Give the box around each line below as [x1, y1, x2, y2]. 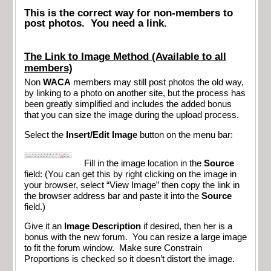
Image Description [64, 221, 141, 232]
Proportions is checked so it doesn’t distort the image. [24, 254, 235, 264]
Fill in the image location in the [84, 158, 204, 168]
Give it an [24, 221, 64, 232]
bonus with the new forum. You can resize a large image [24, 232, 247, 243]
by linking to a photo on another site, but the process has [24, 88, 246, 99]
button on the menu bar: [137, 129, 233, 140]
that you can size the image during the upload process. [24, 110, 239, 120]
